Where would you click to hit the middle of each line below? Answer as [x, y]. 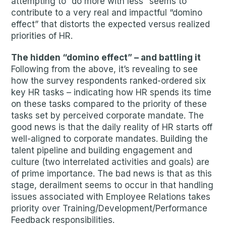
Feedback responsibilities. [63, 220]
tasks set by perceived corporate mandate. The [108, 116]
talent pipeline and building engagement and [102, 150]
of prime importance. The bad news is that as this [112, 174]
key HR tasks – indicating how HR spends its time [111, 92]
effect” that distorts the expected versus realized [111, 24]
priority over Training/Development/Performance [109, 208]
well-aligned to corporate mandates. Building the [110, 139]
